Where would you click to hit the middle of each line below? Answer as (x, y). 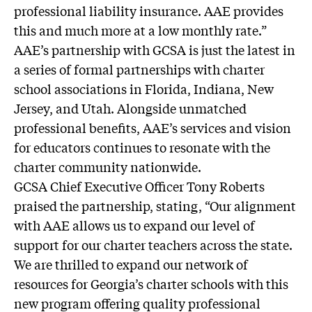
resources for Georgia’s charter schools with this (151, 283)
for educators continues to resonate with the (142, 147)
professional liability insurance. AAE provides (149, 10)
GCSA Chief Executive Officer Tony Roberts (139, 186)
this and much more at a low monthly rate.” (140, 30)
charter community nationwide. (108, 166)
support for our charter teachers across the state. (153, 244)
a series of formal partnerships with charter (139, 69)
